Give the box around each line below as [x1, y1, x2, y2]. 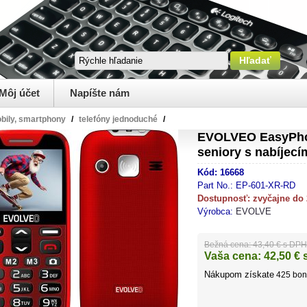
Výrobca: [197, 206, 233, 217]
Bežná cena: [204, 239, 251, 249]
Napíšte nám [70, 87, 130, 99]
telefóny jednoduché [79, 114, 158, 124]
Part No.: [197, 180, 236, 191]
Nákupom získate [204, 269, 274, 280]
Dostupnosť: [197, 193, 253, 204]
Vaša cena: [204, 249, 261, 262]
